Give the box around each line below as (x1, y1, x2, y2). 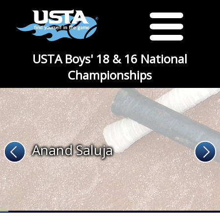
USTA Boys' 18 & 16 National (32, 51, 188, 67)
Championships (68, 67, 152, 83)
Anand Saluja (32, 140, 113, 159)
